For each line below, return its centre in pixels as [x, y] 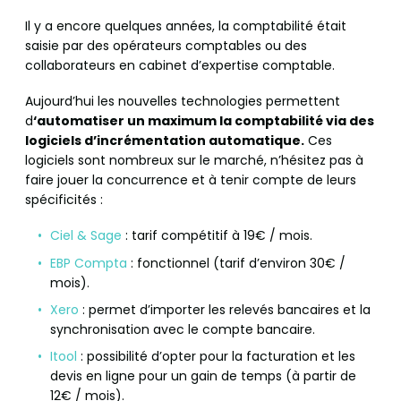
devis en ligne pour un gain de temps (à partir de [203, 376]
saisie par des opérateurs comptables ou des [166, 46]
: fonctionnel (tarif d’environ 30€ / [236, 263]
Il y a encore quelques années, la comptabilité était [186, 26]
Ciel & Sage [86, 236]
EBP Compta [89, 263]
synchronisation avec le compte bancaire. [183, 329]
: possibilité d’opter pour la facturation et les [218, 357]
